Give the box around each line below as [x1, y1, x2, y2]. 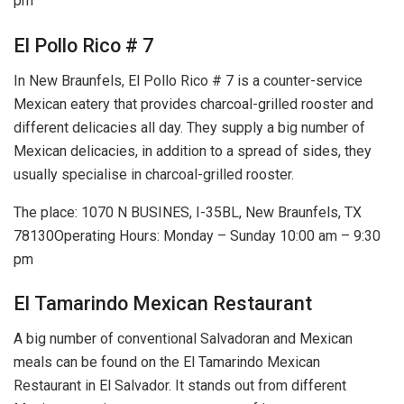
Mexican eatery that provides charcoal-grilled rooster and [14, 95, 373, 113]
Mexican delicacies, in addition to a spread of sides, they [14, 142, 372, 160]
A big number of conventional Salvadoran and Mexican [14, 329, 353, 347]
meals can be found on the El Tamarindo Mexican [14, 353, 320, 371]
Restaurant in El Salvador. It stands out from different [14, 376, 346, 394]
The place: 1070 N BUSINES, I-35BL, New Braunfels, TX [14, 203, 362, 221]
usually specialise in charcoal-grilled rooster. [14, 165, 294, 183]
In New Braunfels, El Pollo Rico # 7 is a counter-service [14, 71, 363, 89]
